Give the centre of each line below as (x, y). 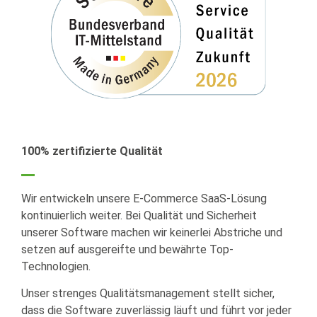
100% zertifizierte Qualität (92, 151)
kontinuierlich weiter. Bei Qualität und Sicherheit (139, 216)
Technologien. (56, 267)
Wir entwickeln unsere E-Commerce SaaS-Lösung (144, 199)
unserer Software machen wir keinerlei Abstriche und (152, 233)
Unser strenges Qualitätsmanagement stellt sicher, (148, 294)
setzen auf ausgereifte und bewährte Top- (127, 250)
